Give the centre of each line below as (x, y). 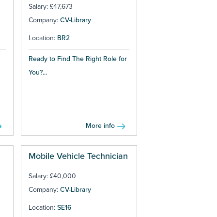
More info (101, 126)
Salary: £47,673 (50, 7)
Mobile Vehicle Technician (78, 156)
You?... (38, 73)
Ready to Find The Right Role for (77, 59)
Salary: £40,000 (52, 176)
